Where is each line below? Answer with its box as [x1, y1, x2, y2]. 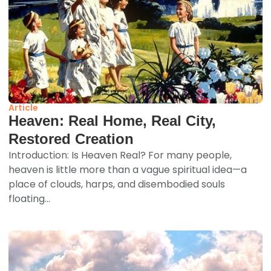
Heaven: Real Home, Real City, [8, 112, 217, 129]
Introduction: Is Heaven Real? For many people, [8, 148, 232, 162]
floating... [8, 191, 51, 206]
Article [8, 101, 39, 114]
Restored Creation [8, 130, 134, 147]
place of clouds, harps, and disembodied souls [8, 177, 226, 191]
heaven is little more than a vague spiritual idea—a [8, 162, 247, 177]
